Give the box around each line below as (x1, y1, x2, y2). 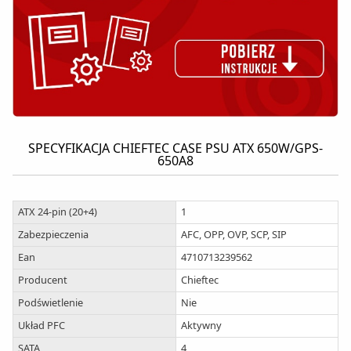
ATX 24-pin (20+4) (17, 204, 97, 219)
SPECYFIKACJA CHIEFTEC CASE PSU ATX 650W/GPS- (28, 139, 323, 157)
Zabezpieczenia (17, 226, 89, 241)
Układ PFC (17, 317, 65, 332)
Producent (17, 272, 67, 287)
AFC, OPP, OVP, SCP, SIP (180, 226, 287, 241)
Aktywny (180, 317, 222, 332)
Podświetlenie (17, 295, 83, 309)
